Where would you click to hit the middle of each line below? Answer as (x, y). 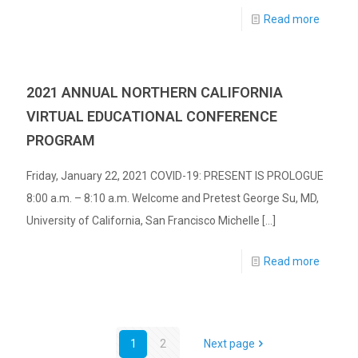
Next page (229, 343)
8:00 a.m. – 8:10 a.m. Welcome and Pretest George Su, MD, (173, 198)
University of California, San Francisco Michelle (143, 220)
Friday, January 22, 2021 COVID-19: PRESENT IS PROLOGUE (175, 175)
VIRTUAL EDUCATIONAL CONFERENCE (152, 116)
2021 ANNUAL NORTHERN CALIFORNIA (155, 92)
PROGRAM (61, 140)
